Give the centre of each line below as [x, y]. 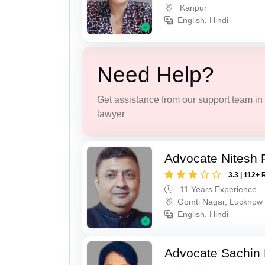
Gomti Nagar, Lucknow [220, 201]
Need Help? [155, 75]
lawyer [111, 114]
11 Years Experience [217, 189]
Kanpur [193, 8]
